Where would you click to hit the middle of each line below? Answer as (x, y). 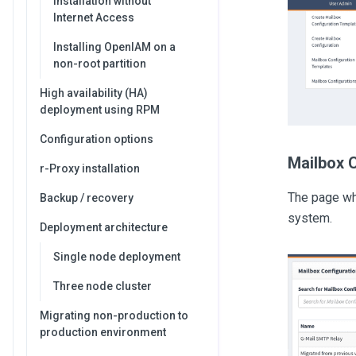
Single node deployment (117, 257)
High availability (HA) (94, 93)
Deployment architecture (104, 227)
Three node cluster (103, 286)
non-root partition (100, 64)
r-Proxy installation (90, 168)
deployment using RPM (100, 110)
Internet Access (94, 17)
